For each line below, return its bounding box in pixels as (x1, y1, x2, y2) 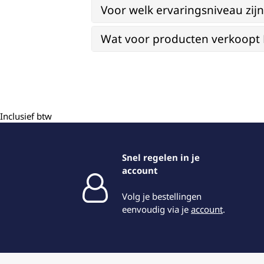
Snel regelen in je (122, 151, 200, 163)
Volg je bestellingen (122, 190, 202, 202)
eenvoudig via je (122, 203, 191, 215)
